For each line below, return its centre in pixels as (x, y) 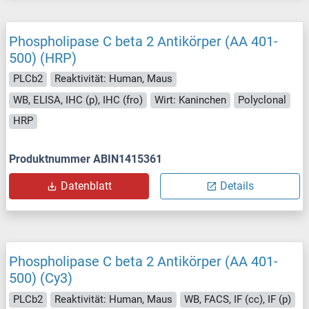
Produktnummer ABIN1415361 (86, 159)
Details (237, 186)
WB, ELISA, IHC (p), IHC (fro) (78, 100)
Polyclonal (262, 100)
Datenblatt (86, 186)
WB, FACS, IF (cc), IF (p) (238, 299)
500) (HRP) (43, 58)
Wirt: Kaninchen (190, 100)
